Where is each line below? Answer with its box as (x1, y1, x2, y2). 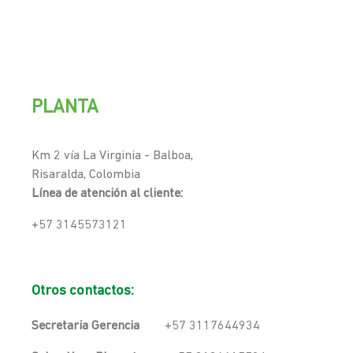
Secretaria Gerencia (32, 319, 139, 333)
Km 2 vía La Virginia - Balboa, (32, 150, 193, 163)
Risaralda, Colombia (32, 169, 140, 182)
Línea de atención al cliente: (32, 188, 186, 201)
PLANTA (32, 98, 98, 118)
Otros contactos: (32, 284, 134, 299)
